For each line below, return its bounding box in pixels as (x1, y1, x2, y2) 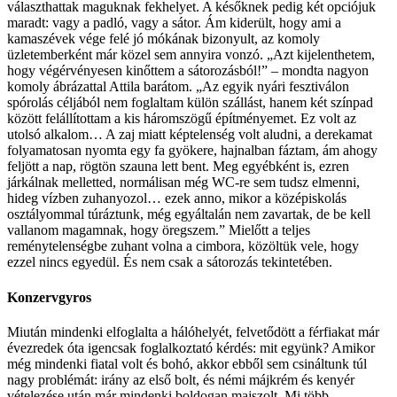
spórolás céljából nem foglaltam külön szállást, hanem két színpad (7, 95, 373, 111)
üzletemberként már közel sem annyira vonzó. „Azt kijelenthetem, (7, 47, 375, 63)
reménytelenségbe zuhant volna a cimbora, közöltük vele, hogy (7, 238, 359, 254)
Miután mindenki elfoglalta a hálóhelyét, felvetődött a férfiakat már (7, 323, 379, 339)
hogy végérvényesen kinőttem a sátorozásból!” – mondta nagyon (7, 63, 369, 79)
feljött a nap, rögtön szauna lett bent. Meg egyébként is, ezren (7, 159, 349, 175)
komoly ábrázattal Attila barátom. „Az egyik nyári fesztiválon (7, 79, 349, 95)
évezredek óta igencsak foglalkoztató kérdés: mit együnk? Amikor (7, 339, 375, 355)
